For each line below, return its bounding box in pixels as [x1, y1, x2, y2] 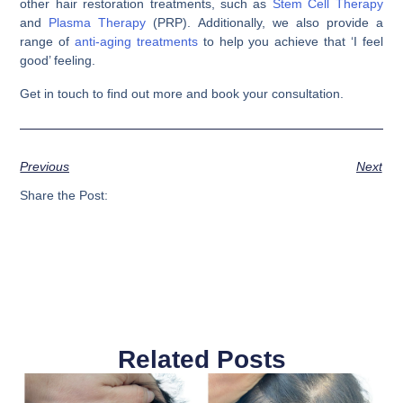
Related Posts [117, 345, 286, 374]
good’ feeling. [20, 52, 96, 67]
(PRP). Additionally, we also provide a [146, 14, 383, 30]
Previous [20, 158, 70, 174]
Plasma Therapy [49, 14, 147, 30]
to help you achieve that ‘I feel [197, 33, 383, 49]
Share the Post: [20, 188, 109, 203]
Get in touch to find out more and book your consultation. [20, 85, 345, 101]
